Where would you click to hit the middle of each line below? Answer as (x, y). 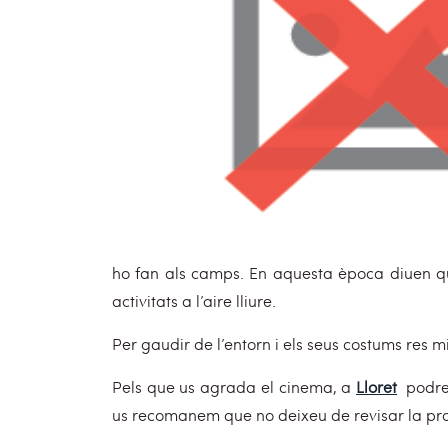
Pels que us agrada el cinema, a (234, 386)
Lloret (377, 386)
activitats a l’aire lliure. (194, 300)
